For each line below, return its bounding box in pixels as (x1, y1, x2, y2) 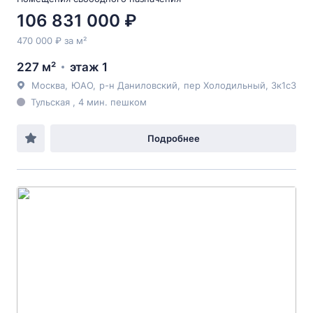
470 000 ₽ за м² (17, 35, 87, 46)
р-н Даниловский (99, 80, 177, 91)
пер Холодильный (184, 80, 265, 91)
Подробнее (147, 133, 200, 144)
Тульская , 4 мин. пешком (31, 96, 147, 108)
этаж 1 (70, 60, 108, 74)
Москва (31, 80, 65, 91)
